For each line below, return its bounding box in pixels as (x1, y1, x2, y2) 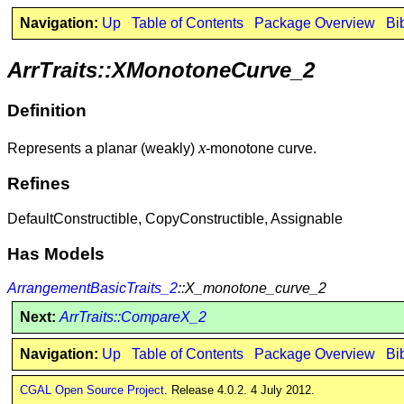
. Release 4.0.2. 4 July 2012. (163, 382, 315, 397)
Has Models (7, 243, 105, 263)
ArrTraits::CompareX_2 (59, 309, 207, 326)
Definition (7, 100, 87, 120)
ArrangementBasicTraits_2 (7, 280, 178, 297)
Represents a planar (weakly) (7, 140, 198, 156)
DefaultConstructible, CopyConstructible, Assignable (7, 210, 343, 226)
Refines (7, 174, 70, 194)
